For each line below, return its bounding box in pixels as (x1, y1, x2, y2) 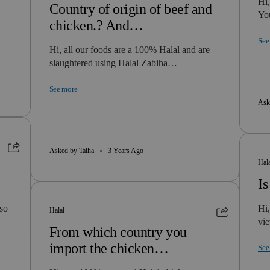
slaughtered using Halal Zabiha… (49, 58, 177, 68)
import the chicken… (49, 240, 169, 256)
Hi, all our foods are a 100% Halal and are (49, 45, 210, 55)
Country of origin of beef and (49, 1, 212, 17)
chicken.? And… (49, 17, 143, 33)
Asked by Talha (49, 146, 94, 155)
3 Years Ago (107, 146, 143, 155)
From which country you (49, 224, 187, 240)
